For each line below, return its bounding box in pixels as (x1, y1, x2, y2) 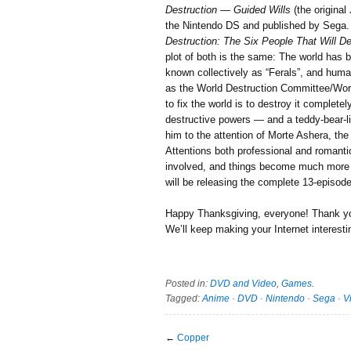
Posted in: (165, 277, 210, 289)
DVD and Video (210, 277, 277, 289)
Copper (177, 331, 209, 343)
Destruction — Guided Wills (165, 4, 291, 16)
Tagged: (165, 292, 202, 304)
